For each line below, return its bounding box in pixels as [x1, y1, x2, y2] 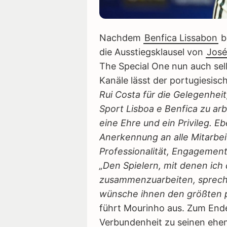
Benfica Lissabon [144, 32, 217, 44]
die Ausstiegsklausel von [99, 47, 206, 58]
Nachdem [99, 32, 143, 44]
